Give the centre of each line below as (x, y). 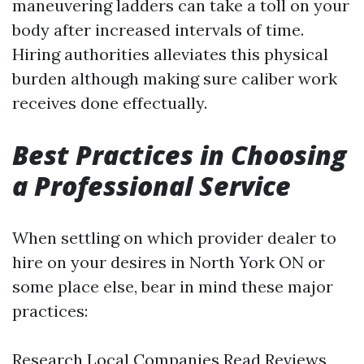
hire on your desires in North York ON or (169, 262)
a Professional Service (152, 186)
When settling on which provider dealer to (174, 238)
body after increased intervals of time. (158, 30)
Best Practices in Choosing (179, 155)
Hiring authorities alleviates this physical (170, 54)
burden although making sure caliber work (175, 78)
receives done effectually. (110, 103)
